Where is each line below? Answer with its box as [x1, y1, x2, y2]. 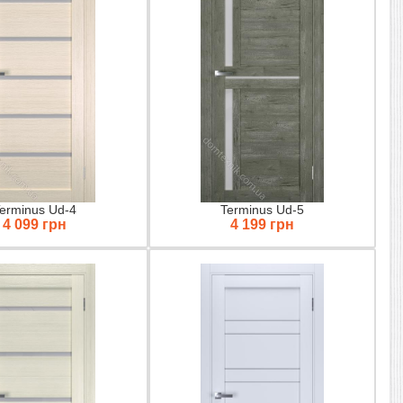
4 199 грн [229, 216, 294, 232]
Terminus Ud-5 [219, 201, 304, 217]
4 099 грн [2, 216, 67, 232]
